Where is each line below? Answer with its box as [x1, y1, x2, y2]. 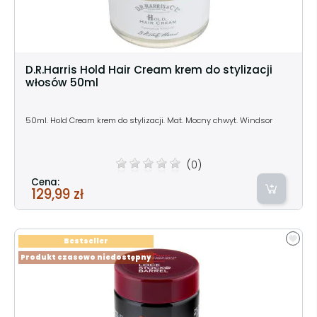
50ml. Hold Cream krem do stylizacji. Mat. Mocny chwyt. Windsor [25, 114, 272, 126]
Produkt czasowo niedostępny [21, 252, 151, 262]
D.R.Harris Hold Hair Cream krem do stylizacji [25, 62, 272, 77]
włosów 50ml [25, 74, 98, 90]
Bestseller [64, 236, 108, 246]
